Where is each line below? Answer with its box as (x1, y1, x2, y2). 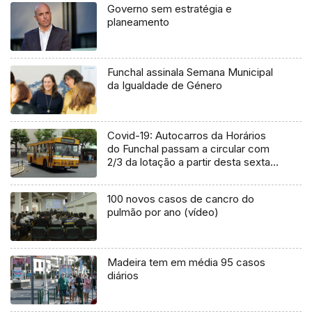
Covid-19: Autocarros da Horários (107, 129, 267, 143)
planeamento (107, 15, 170, 29)
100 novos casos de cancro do (107, 192, 255, 205)
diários (107, 268, 139, 282)
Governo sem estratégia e (107, 2, 233, 16)
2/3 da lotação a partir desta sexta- (107, 155, 276, 169)
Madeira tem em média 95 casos (107, 255, 266, 269)
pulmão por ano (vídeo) (107, 205, 219, 219)
